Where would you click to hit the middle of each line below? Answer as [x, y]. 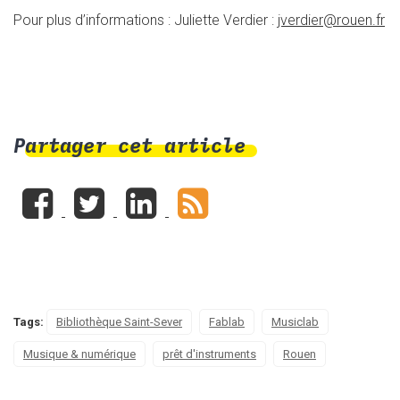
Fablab [227, 321]
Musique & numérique [79, 354]
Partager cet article [129, 145]
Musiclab [295, 321]
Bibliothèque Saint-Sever [119, 321]
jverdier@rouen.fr [331, 20]
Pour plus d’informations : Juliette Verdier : [146, 20]
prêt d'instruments [209, 354]
